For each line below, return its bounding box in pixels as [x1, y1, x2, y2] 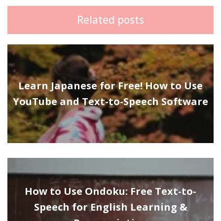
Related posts [77, 12, 144, 27]
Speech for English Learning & [34, 200, 187, 214]
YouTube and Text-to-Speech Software [13, 94, 208, 108]
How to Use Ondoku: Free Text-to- [25, 184, 196, 198]
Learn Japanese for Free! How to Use [18, 78, 203, 92]
